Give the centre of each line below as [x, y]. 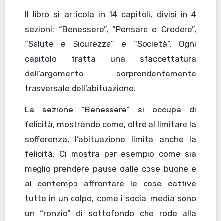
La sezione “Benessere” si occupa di [110, 109]
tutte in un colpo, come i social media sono [110, 198]
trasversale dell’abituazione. [80, 88]
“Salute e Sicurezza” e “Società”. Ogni [110, 44]
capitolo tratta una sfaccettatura [110, 58]
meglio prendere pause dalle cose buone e [110, 168]
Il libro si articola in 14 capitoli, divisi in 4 [110, 14]
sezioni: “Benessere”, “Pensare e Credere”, [110, 29]
